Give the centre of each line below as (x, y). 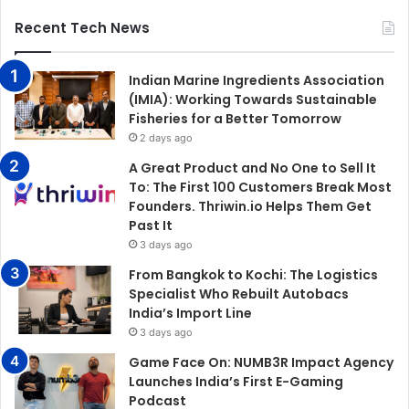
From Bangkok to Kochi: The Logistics (253, 274)
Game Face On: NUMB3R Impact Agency (261, 362)
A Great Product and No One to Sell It (252, 168)
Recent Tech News (82, 27)
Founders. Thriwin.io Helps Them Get (250, 206)
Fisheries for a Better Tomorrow (235, 118)
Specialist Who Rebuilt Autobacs (239, 294)
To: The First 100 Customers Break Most (260, 187)
